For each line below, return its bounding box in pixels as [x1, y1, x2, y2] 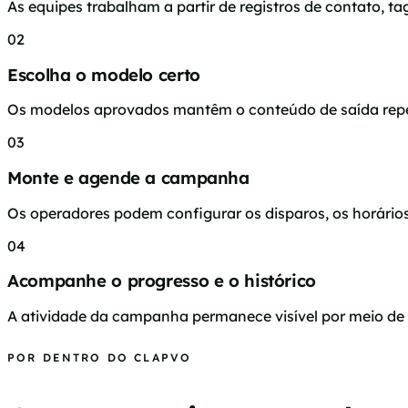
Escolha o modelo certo [7, 63, 200, 86]
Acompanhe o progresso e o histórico [7, 270, 316, 292]
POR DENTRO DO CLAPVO [7, 351, 192, 365]
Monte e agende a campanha [7, 167, 250, 189]
